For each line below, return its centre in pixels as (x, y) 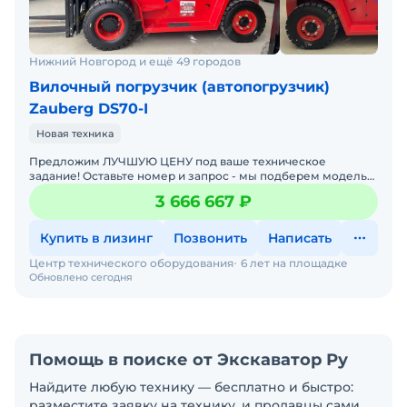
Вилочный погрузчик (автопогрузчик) (179, 87)
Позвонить (210, 238)
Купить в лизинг (96, 238)
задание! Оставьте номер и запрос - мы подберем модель (56, 176)
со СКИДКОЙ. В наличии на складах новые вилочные (70, 190)
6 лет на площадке (294, 263)
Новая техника (75, 134)
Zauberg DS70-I (89, 109)
